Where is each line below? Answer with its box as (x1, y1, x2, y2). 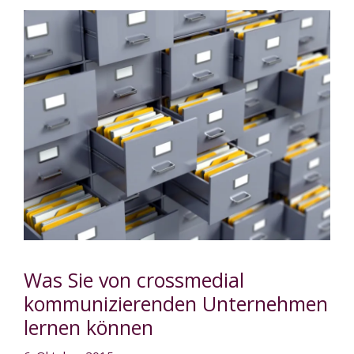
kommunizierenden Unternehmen (24, 290, 328, 317)
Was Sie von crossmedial (24, 266, 244, 293)
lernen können (24, 314, 153, 341)
